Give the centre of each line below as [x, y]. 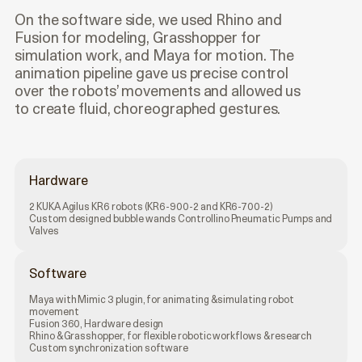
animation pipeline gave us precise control [152, 74]
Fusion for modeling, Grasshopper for [138, 38]
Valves [44, 231]
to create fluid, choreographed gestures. [148, 109]
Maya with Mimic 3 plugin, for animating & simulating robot [162, 300]
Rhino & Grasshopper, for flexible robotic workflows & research [171, 336]
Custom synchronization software [109, 348]
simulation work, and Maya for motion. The [155, 56]
